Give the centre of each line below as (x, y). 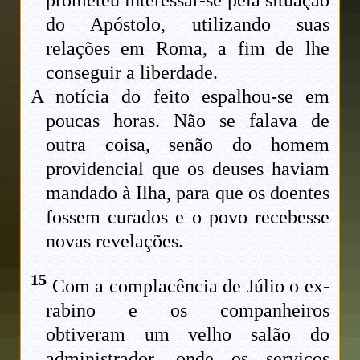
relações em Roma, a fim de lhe (188, 49)
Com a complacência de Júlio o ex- (188, 286)
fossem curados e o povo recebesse (188, 217)
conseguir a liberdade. (132, 73)
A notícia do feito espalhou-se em (180, 97)
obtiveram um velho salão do (188, 335)
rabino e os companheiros (188, 311)
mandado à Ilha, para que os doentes (188, 193)
